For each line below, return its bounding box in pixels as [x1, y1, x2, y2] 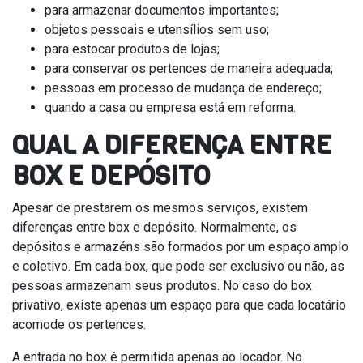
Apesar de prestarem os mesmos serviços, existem [12, 199, 308, 216]
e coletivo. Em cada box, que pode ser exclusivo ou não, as [12, 258, 344, 274]
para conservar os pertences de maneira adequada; [45, 60, 333, 76]
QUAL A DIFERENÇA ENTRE [12, 127, 331, 163]
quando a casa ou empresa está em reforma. [45, 99, 296, 115]
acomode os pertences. [12, 316, 146, 332]
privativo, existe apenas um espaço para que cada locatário [12, 297, 346, 313]
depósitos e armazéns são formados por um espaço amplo [12, 238, 348, 254]
